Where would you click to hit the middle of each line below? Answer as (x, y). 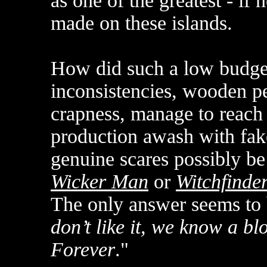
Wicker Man (100, 181)
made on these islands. (142, 23)
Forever (83, 249)
